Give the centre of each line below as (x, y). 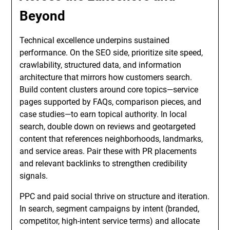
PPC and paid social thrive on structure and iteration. (115, 196)
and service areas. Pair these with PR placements (108, 151)
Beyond (43, 16)
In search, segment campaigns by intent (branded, (110, 209)
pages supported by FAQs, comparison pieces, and (111, 102)
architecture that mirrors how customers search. (106, 77)
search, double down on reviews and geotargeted (108, 127)
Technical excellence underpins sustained (95, 40)
